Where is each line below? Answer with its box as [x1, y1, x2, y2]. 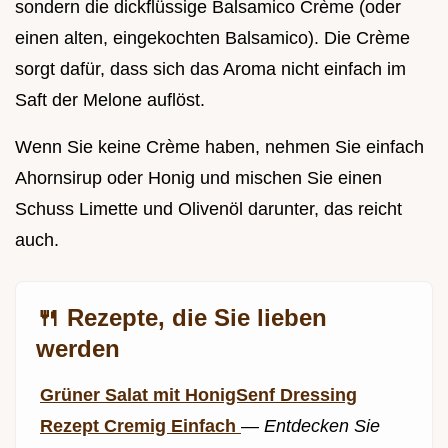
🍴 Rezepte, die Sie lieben [36, 304, 327, 332]
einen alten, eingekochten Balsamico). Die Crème [15, 28, 410, 49]
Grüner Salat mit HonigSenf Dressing [40, 385, 357, 406]
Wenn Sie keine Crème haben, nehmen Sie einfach [15, 137, 424, 158]
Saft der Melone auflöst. [15, 90, 205, 111]
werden [36, 335, 120, 363]
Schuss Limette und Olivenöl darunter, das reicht [15, 199, 402, 220]
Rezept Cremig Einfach [40, 416, 241, 437]
